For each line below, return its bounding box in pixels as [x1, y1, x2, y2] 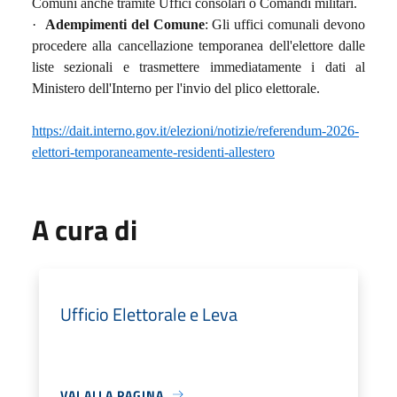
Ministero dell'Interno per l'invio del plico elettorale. [32, 80, 320, 96]
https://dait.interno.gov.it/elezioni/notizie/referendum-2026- [32, 122, 359, 138]
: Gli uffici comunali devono [204, 16, 365, 32]
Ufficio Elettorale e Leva [60, 300, 237, 328]
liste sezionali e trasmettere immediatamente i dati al [32, 58, 365, 74]
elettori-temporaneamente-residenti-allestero [32, 144, 275, 160]
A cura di [32, 207, 137, 251]
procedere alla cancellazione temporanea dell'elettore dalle [32, 37, 365, 53]
